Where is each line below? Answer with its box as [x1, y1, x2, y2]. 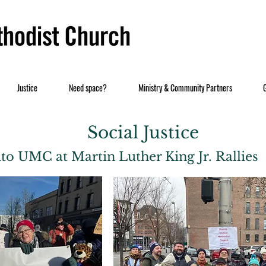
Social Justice [87, 122, 199, 143]
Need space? [68, 81, 107, 94]
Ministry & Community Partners [138, 81, 232, 94]
